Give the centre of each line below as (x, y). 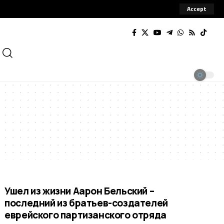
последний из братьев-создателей (86, 203)
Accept (197, 9)
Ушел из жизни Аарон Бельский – (79, 191)
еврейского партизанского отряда (85, 215)
